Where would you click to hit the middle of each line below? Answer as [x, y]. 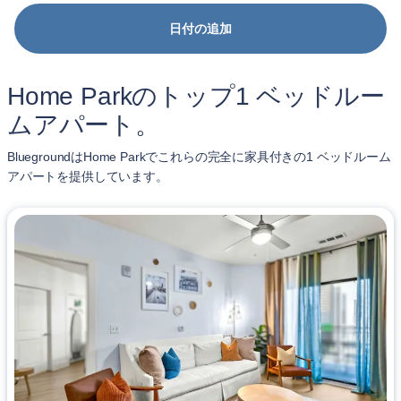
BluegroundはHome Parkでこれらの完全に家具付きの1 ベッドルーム [199, 157]
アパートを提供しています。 [88, 176]
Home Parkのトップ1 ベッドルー [196, 96]
